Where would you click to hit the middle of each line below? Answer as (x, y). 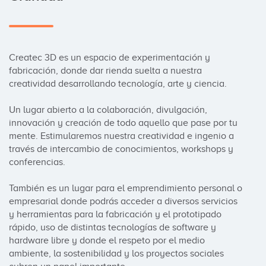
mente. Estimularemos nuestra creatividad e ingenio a (121, 136)
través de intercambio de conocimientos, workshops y (121, 149)
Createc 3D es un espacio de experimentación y (110, 58)
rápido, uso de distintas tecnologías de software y (113, 227)
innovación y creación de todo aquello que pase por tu (123, 123)
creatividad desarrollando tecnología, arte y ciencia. (118, 84)
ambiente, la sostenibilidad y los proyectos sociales (116, 254)
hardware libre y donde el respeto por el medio (107, 240)
